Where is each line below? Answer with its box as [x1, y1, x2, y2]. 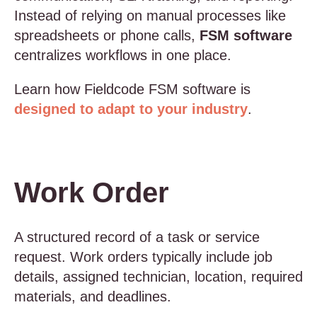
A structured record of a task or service [14, 229, 260, 245]
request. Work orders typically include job [14, 249, 272, 265]
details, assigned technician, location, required [14, 269, 303, 284]
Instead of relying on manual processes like [14, 8, 286, 23]
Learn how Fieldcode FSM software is [14, 81, 250, 97]
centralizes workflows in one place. [14, 47, 231, 63]
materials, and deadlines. [14, 289, 171, 304]
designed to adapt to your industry [14, 101, 248, 117]
